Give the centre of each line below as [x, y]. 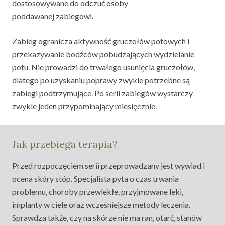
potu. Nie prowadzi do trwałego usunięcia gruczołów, [103, 67]
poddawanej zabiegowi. [53, 16]
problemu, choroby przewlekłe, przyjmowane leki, [98, 191]
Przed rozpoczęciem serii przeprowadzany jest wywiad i [108, 165]
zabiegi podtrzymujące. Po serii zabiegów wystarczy [102, 93]
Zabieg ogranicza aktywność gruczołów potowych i [101, 41]
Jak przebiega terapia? [65, 144]
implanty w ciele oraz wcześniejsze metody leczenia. [101, 204]
